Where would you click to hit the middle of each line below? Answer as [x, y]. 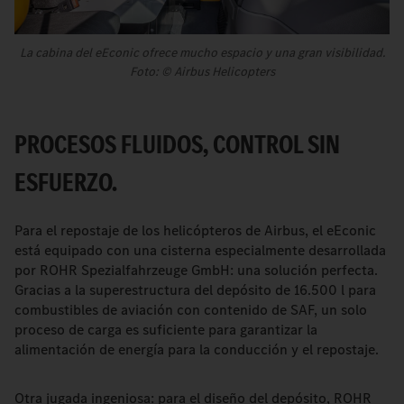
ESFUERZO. [66, 182]
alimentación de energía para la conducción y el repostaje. [197, 349]
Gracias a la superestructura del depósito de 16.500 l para [195, 290]
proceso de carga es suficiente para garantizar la [166, 330]
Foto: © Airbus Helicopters [202, 72]
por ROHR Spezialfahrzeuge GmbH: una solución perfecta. [196, 270]
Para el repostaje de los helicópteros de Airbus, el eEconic [195, 230]
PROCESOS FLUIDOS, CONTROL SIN [177, 144]
